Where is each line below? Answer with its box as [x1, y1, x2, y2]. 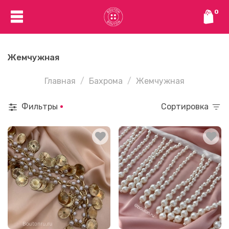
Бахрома [89, 76, 123, 86]
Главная [44, 76, 76, 86]
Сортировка [167, 101, 209, 111]
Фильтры [21, 101, 58, 111]
